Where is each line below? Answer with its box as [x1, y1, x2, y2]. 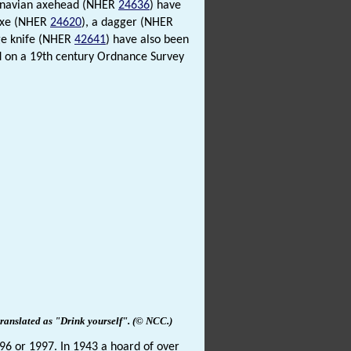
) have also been [106, 34, 189, 47]
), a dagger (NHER [81, 16, 173, 30]
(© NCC [132, 316, 167, 327]
